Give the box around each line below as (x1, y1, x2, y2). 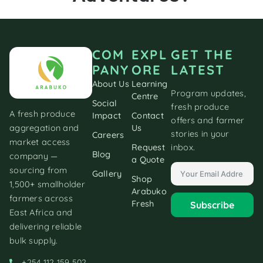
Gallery (92, 168, 122, 180)
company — (9, 150, 58, 162)
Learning (131, 78, 168, 90)
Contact (131, 110, 164, 122)
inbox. (171, 141, 195, 153)
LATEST (171, 62, 225, 79)
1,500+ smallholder (9, 178, 86, 190)
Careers (92, 129, 124, 141)
